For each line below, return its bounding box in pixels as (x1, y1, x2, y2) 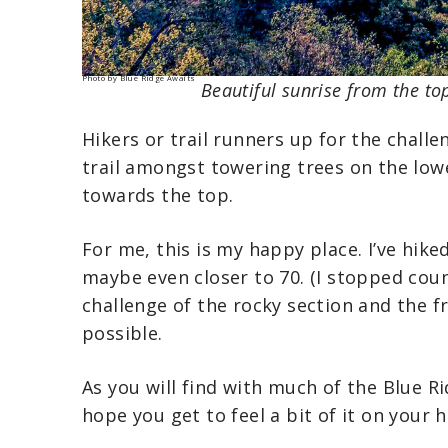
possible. (82, 321, 163, 346)
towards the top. (82, 183, 234, 208)
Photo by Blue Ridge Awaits (82, 72, 196, 83)
